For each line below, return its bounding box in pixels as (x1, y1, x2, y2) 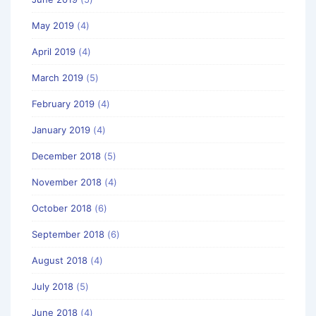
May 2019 (32, 19, 74, 31)
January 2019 (32, 123, 90, 135)
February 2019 (32, 97, 95, 109)
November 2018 (32, 176, 102, 188)
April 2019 (32, 45, 75, 57)
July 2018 (32, 280, 73, 292)
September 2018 (32, 228, 104, 240)
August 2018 (32, 254, 87, 266)
